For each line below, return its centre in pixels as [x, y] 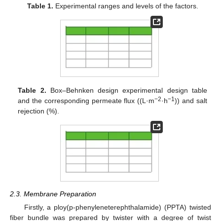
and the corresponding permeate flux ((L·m [86, 100]
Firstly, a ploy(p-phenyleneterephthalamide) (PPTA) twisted [117, 207]
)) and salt [191, 100]
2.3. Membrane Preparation [53, 194]
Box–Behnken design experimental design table [127, 90]
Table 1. [40, 6]
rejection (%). [39, 111]
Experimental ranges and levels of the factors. [126, 6]
